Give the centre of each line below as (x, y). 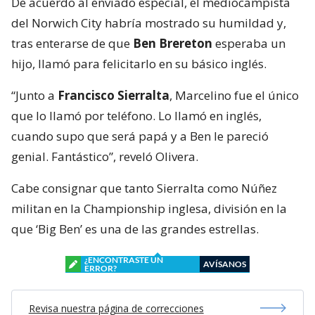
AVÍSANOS (225, 264)
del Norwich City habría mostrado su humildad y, (149, 22)
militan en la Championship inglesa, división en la (149, 208)
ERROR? (101, 268)
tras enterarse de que (72, 43)
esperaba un (249, 43)
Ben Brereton (173, 43)
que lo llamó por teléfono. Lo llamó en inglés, (136, 115)
